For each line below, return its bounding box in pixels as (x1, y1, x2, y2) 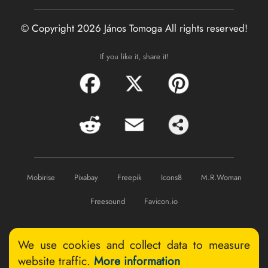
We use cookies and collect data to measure (18, 236, 250, 253)
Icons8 (160, 171, 182, 183)
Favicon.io (144, 195, 178, 207)
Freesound (90, 195, 125, 207)
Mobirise (26, 171, 55, 183)
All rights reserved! (165, 20, 248, 35)
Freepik (117, 171, 142, 183)
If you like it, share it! (99, 50, 169, 62)
